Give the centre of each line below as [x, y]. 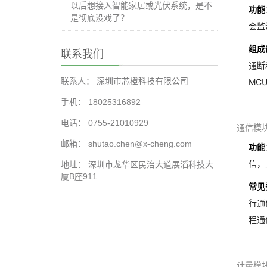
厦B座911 [79, 176]
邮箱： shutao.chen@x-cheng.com [126, 144]
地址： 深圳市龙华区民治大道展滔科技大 [137, 164]
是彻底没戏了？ [100, 18]
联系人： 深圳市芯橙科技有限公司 [125, 81]
